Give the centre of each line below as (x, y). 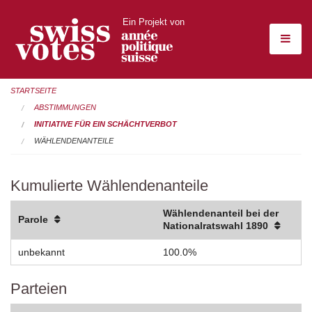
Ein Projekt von (153, 22)
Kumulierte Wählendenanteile (109, 186)
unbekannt (41, 252)
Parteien (39, 289)
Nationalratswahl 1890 (216, 226)
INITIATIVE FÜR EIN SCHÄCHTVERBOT (106, 124)
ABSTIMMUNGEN (65, 107)
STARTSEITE (33, 91)
